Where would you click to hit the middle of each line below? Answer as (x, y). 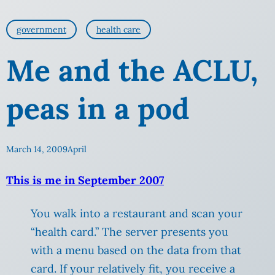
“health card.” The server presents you (130, 232)
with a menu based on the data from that (136, 250)
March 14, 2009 (37, 149)
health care (118, 30)
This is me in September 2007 (85, 180)
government (41, 30)
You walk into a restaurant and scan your (137, 214)
